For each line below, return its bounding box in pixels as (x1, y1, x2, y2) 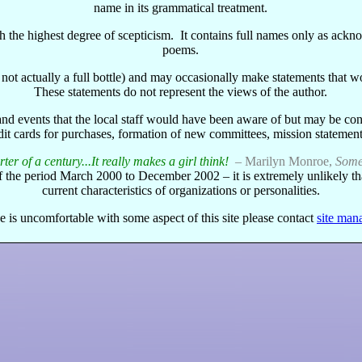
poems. (162, 42, 200, 57)
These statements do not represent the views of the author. (34, 84, 328, 99)
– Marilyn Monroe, (234, 154, 335, 168)
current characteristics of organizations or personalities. (41, 183, 320, 197)
